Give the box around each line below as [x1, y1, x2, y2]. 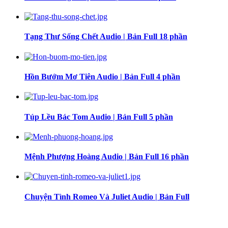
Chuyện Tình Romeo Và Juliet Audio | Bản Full [24, 192, 189, 201]
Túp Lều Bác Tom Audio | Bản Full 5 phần [24, 112, 173, 121]
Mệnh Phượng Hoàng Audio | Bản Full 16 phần [24, 152, 189, 161]
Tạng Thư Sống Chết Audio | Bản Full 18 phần [24, 32, 187, 41]
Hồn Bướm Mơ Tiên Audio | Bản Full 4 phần [24, 72, 180, 81]
